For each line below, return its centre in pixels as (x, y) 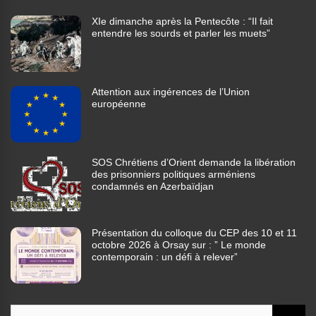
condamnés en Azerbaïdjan (153, 187)
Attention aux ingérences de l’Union (171, 92)
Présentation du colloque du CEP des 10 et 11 (194, 233)
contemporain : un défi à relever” (165, 257)
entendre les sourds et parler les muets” (181, 34)
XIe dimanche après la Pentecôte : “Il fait (182, 22)
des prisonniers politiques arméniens (174, 175)
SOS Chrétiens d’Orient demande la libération (194, 163)
